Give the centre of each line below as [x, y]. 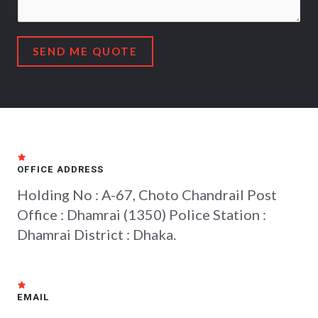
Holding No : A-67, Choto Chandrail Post [147, 194]
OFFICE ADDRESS [60, 169]
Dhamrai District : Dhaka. [97, 234]
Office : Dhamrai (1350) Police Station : [142, 214]
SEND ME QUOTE [85, 51]
